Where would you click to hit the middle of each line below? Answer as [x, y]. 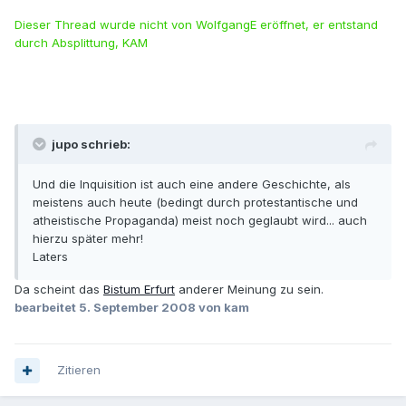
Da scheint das [59, 290]
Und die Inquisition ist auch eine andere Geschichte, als [192, 184]
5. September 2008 [137, 308]
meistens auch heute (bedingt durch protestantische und [195, 203]
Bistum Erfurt [139, 290]
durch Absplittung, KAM [81, 43]
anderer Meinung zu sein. [249, 290]
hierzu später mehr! [88, 239]
